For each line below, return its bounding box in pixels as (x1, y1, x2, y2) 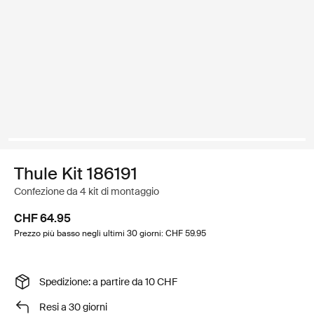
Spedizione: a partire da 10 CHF (39, 275, 177, 288)
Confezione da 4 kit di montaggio (14, 185, 159, 198)
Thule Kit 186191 (14, 163, 137, 184)
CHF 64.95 (14, 211, 71, 226)
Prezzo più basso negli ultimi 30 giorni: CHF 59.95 (14, 228, 206, 239)
